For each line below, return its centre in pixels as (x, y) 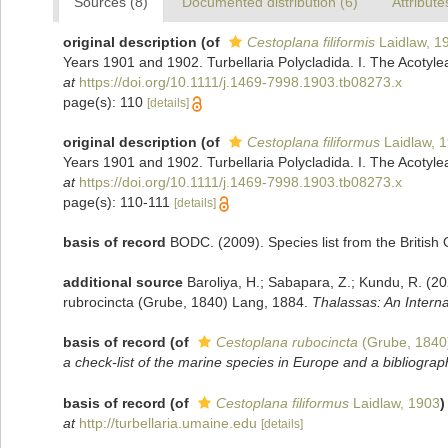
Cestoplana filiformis (311, 42)
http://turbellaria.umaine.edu (168, 422)
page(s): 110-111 (118, 202)
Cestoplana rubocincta (287, 342)
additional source (123, 282)
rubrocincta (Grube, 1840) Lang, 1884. (187, 302)
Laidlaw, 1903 (394, 402)
